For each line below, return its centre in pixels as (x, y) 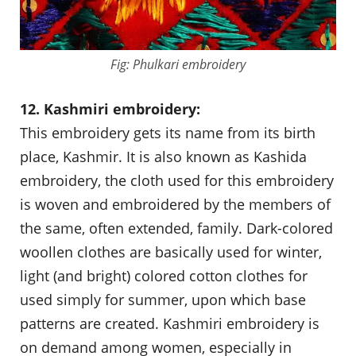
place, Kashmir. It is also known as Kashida (163, 157)
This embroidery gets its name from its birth (168, 133)
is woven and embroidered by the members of (175, 205)
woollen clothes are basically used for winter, (171, 252)
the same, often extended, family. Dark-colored (176, 228)
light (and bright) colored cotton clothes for (164, 276)
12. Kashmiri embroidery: (110, 109)
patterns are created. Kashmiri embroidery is (170, 324)
